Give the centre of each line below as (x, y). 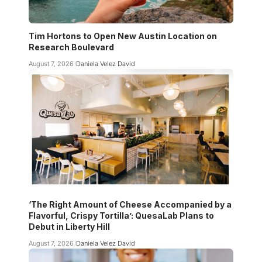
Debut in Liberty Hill (69, 226)
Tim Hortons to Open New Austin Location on (123, 36)
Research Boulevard (71, 47)
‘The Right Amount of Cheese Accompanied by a (130, 204)
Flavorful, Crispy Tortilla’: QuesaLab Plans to (121, 215)
